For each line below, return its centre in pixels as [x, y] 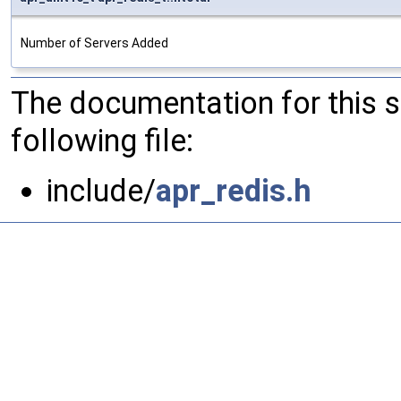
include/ [101, 191]
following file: [102, 141]
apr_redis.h [234, 191]
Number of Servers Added [94, 43]
